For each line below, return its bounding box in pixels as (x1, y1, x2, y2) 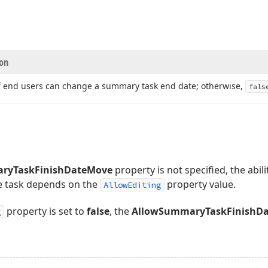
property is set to (4, 205, 87, 218)
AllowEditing (103, 179, 161, 190)
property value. (165, 178, 236, 191)
